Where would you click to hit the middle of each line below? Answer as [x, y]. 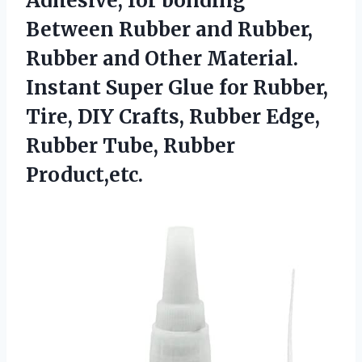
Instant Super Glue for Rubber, [177, 87]
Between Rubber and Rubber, [169, 29]
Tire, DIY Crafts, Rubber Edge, [173, 116]
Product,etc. [84, 175]
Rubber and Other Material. [162, 58]
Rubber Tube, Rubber [130, 145]
